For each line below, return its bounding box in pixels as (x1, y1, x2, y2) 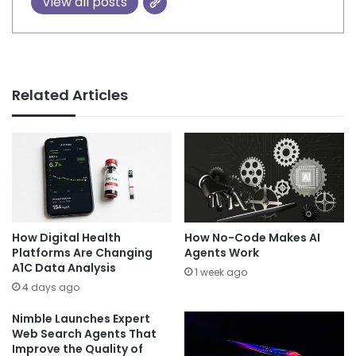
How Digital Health (12, 230, 121, 246)
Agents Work (184, 245, 259, 261)
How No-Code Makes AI (184, 230, 320, 246)
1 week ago (195, 265, 247, 280)
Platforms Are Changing (12, 245, 153, 261)
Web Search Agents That (12, 326, 157, 342)
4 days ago (22, 281, 79, 295)
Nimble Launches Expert (12, 311, 150, 327)
